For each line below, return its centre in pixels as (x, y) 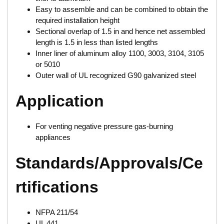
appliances (53, 137)
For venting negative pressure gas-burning (104, 126)
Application (60, 101)
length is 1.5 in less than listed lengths (97, 42)
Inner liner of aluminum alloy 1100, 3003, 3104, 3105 (120, 53)
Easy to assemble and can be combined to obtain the (122, 9)
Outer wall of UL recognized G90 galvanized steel (116, 75)
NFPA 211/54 (57, 212)
